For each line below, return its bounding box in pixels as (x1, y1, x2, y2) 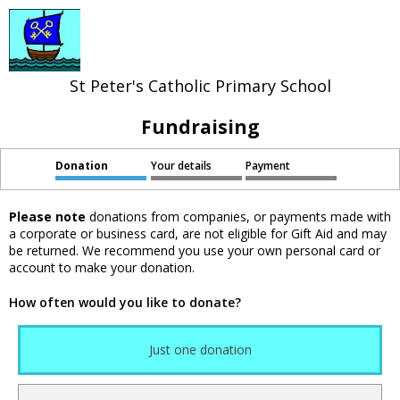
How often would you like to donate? (9, 294, 241, 312)
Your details (150, 158, 212, 172)
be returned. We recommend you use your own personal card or (9, 242, 380, 260)
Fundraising (140, 114, 260, 139)
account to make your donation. (9, 259, 195, 277)
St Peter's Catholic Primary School (69, 75, 331, 96)
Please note (9, 208, 86, 226)
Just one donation (148, 341, 252, 359)
